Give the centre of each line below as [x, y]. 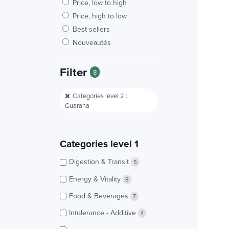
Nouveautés [92, 42]
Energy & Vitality [96, 179]
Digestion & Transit [100, 162]
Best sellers [91, 29]
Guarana [77, 105]
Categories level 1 [99, 144]
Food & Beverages [100, 196]
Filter [75, 72]
